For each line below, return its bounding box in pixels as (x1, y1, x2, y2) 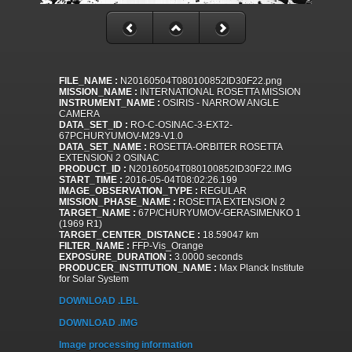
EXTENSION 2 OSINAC (59, 152, 159, 164)
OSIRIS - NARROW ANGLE (160, 97, 279, 109)
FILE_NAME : (59, 75, 118, 87)
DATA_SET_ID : (59, 119, 128, 131)
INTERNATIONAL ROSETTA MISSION (137, 86, 301, 98)
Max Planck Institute (217, 262, 304, 274)
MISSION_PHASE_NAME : (59, 196, 176, 208)
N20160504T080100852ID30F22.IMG (126, 163, 291, 175)
